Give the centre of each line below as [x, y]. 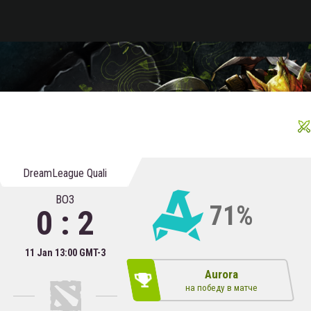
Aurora [221, 274]
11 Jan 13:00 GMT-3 [65, 253]
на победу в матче [221, 288]
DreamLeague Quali [65, 173]
